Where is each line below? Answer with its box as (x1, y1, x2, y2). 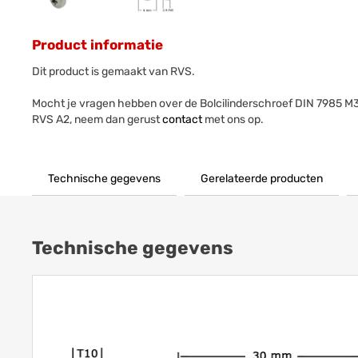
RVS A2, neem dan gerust (32, 113, 163, 127)
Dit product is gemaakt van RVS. (32, 65, 196, 79)
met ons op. (202, 113, 265, 127)
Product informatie (32, 37, 164, 54)
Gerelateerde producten (201, 172, 324, 186)
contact (162, 113, 203, 127)
